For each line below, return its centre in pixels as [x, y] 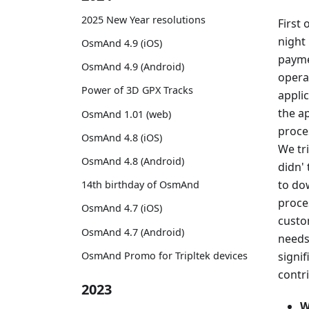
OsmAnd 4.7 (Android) [133, 232]
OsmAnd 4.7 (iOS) [122, 208]
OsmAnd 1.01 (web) [126, 114]
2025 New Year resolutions [143, 19]
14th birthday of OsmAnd [140, 185]
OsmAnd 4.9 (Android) [133, 67]
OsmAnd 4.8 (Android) [133, 161]
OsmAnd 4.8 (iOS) [122, 137]
